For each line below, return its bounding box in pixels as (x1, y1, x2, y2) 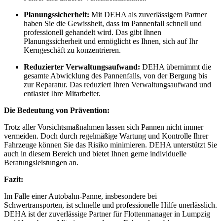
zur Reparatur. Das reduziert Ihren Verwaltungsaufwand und (24, 80, 211, 89)
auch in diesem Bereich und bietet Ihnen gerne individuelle (4, 149, 186, 158)
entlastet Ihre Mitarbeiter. (24, 89, 101, 98)
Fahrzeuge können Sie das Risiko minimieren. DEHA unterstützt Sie (4, 140, 217, 149)
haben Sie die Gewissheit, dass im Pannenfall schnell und (24, 19, 202, 28)
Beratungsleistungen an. (4, 158, 78, 167)
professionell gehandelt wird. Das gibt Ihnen (24, 28, 161, 37)
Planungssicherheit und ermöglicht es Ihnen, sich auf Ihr (24, 37, 198, 45)
